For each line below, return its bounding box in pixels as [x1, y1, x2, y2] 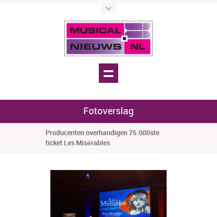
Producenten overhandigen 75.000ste [46, 129, 159, 137]
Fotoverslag [83, 106, 134, 117]
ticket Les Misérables [46, 139, 110, 147]
